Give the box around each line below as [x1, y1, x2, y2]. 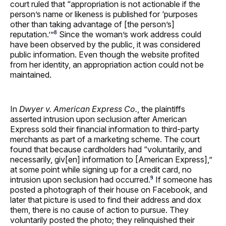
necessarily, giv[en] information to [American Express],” [10, 154, 212, 164]
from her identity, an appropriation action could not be [10, 59, 204, 70]
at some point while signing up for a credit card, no [10, 164, 192, 175]
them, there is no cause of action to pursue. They [10, 204, 189, 215]
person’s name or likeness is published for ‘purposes [10, 9, 198, 19]
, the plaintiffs [137, 103, 185, 114]
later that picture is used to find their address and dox [10, 194, 201, 205]
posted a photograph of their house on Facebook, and [10, 184, 207, 195]
